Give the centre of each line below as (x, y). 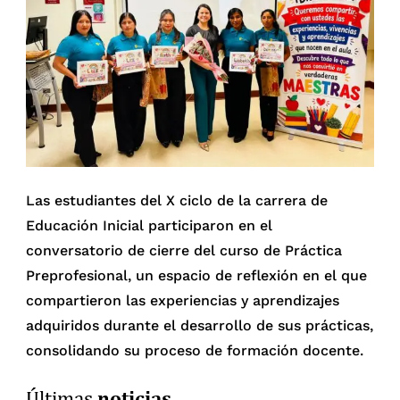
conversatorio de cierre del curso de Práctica (184, 250)
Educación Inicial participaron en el (150, 225)
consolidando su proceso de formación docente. (195, 350)
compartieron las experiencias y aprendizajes (183, 300)
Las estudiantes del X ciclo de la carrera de (177, 200)
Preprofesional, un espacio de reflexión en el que (197, 275)
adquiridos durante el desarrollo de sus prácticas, (200, 325)
